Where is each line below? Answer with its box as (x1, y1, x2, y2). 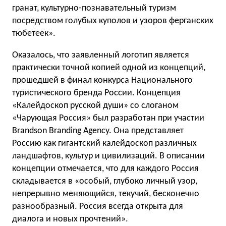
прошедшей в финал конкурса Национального (12, 76, 193, 85)
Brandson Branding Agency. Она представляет (12, 126, 184, 136)
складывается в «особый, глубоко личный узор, (12, 177, 197, 186)
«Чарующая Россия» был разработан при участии (12, 114, 204, 123)
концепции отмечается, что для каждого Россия (12, 164, 199, 174)
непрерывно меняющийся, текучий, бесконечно (12, 189, 199, 199)
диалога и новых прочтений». (12, 214, 128, 224)
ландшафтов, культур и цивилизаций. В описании (12, 151, 205, 161)
